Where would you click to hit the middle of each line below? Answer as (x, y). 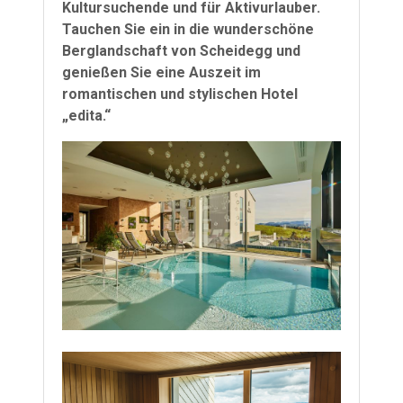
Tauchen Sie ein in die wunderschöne (188, 30)
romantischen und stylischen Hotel (180, 94)
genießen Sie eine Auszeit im (161, 73)
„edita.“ (86, 116)
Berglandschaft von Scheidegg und (181, 51)
